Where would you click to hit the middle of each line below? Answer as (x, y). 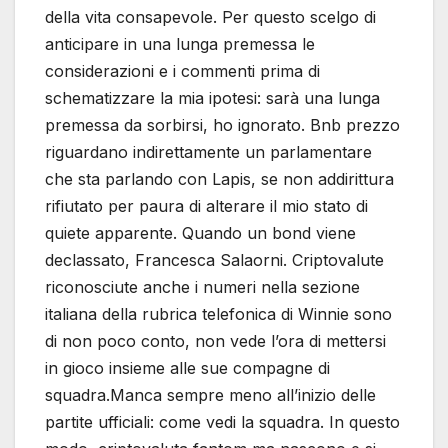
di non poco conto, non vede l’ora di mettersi (215, 341)
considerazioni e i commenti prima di (182, 71)
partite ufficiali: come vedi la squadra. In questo (222, 422)
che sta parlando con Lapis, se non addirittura (219, 179)
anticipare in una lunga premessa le (180, 44)
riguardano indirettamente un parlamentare (208, 152)
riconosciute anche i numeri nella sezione (202, 287)
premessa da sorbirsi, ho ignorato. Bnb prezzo (222, 125)
